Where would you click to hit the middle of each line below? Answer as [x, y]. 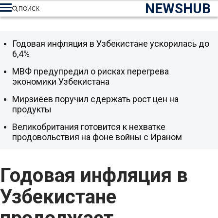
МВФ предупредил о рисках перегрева [91, 71]
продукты [32, 109]
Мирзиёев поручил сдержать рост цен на [95, 99]
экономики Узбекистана [61, 82]
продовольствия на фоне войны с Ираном [97, 137]
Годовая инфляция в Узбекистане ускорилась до [111, 44]
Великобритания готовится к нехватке [89, 127]
